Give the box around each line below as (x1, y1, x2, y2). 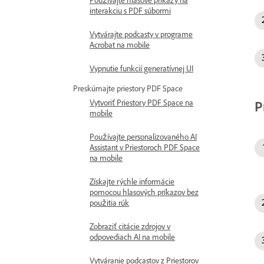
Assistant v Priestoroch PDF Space (90, 143, 200, 153)
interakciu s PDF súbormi (90, 6, 171, 16)
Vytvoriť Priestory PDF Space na (90, 98, 193, 108)
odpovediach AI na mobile (90, 232, 175, 242)
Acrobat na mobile (90, 40, 150, 50)
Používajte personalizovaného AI (90, 132, 197, 142)
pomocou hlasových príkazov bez (90, 187, 199, 197)
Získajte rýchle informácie (90, 177, 174, 187)
